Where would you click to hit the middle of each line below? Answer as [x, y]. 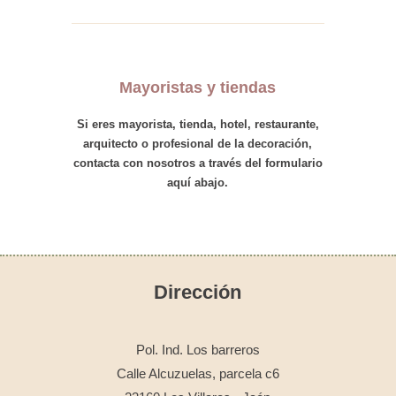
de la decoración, [263, 144]
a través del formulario [259, 163]
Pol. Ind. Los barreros [198, 350]
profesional [183, 144]
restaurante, [286, 124]
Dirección [198, 292]
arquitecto [111, 144]
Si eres [97, 124]
